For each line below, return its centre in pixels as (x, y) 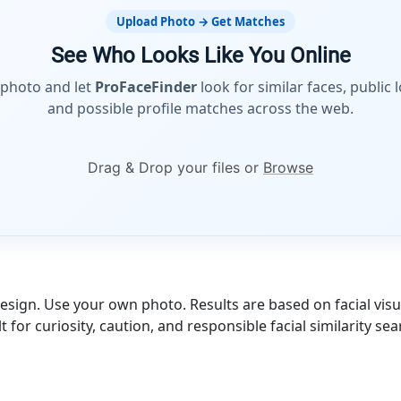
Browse (288, 167)
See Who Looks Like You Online (200, 55)
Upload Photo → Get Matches (200, 21)
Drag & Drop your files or (175, 167)
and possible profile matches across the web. (200, 108)
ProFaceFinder (146, 87)
